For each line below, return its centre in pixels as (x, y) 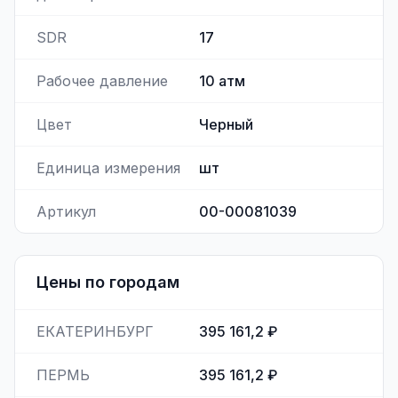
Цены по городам (108, 282)
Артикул (66, 211)
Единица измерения (108, 168)
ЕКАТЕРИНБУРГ (95, 331)
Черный (226, 124)
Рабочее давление (102, 81)
